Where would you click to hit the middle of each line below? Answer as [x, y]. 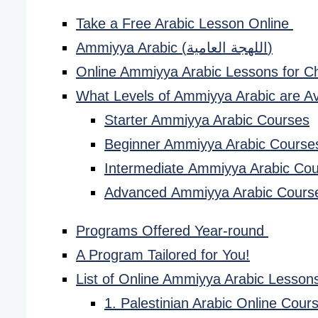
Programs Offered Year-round [172, 231]
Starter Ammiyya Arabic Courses [207, 120]
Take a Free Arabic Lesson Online [185, 24]
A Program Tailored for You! [163, 255]
